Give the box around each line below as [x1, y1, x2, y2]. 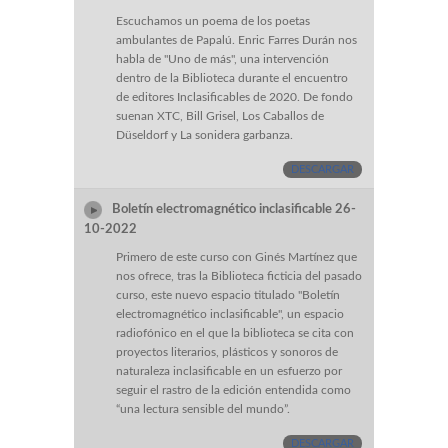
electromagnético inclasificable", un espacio [116, 308, 344, 321]
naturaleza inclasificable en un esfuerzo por [116, 365, 342, 378]
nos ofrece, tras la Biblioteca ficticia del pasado [116, 270, 362, 283]
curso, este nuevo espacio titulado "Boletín [116, 289, 340, 302]
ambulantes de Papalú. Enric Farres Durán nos [116, 34, 357, 47]
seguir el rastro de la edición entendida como [116, 384, 351, 397]
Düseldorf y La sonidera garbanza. [116, 129, 293, 142]
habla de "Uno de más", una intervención [116, 53, 329, 66]
